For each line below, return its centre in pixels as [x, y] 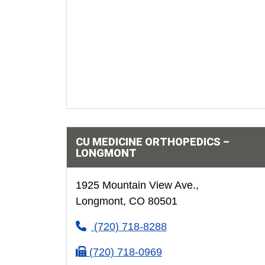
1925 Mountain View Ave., [137, 185]
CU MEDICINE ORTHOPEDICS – [152, 142]
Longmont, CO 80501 [126, 201]
